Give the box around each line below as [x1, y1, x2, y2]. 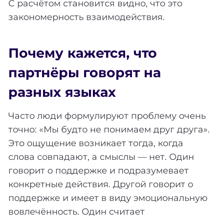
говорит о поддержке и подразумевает [8, 165, 189, 176]
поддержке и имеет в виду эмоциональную [8, 192, 208, 203]
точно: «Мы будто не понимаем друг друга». [8, 124, 210, 135]
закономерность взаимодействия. [8, 11, 165, 22]
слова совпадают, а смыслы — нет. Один [8, 151, 194, 162]
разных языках [8, 84, 116, 101]
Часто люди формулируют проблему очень [8, 110, 206, 121]
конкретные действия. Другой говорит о [8, 178, 193, 190]
